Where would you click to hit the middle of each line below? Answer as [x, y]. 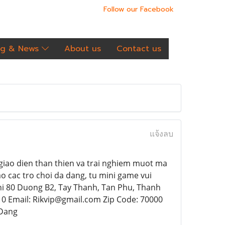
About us [83, 49]
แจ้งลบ [161, 134]
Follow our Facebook [139, 9]
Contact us [139, 49]
